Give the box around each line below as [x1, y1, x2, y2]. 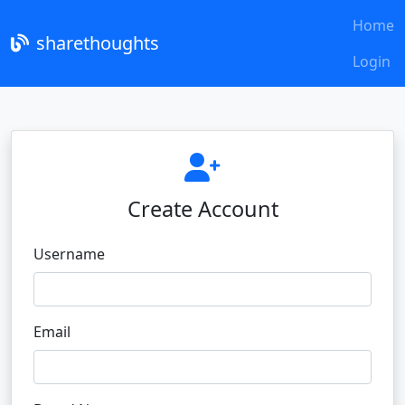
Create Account [127, 194, 278, 223]
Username [33, 244, 105, 264]
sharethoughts [36, 31, 159, 55]
